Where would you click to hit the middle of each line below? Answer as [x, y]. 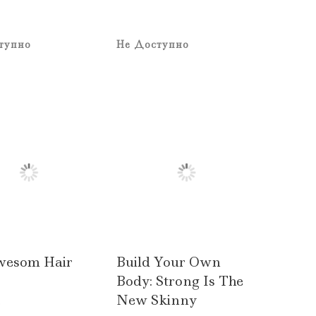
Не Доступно [152, 44]
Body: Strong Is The [180, 281]
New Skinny [156, 300]
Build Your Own [168, 262]
